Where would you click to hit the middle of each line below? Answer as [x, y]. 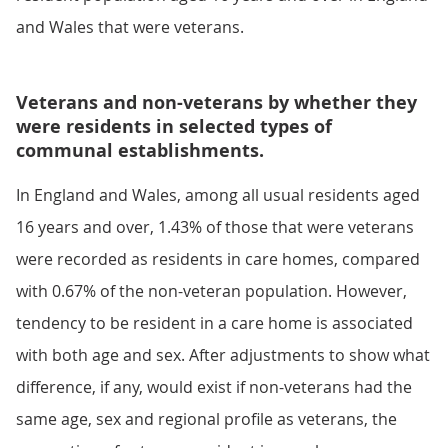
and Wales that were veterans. [130, 27]
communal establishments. [140, 150]
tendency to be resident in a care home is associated [214, 323]
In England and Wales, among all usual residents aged [218, 195]
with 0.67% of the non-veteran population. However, [211, 291]
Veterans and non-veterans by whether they [216, 102]
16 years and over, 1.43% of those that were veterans [215, 227]
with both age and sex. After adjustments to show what [223, 355]
